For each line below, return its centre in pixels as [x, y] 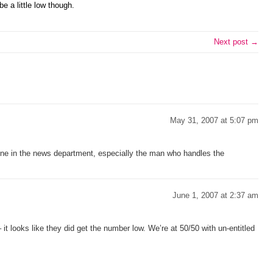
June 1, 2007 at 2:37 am [215, 195]
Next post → [236, 42]
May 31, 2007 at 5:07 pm [214, 120]
